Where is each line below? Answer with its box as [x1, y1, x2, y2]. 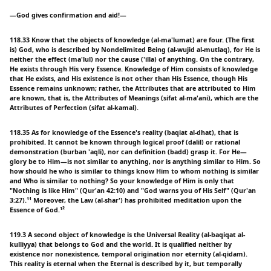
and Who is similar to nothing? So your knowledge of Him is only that [10, 176, 234, 185]
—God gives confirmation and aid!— [10, 10, 126, 19]
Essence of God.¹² [10, 205, 65, 214]
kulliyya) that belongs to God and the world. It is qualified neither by [10, 240, 232, 249]
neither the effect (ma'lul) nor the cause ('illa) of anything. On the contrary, [10, 54, 254, 64]
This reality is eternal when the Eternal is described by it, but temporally [10, 259, 242, 268]
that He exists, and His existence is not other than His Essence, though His [10, 74, 247, 83]
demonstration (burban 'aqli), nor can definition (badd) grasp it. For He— [10, 147, 247, 156]
